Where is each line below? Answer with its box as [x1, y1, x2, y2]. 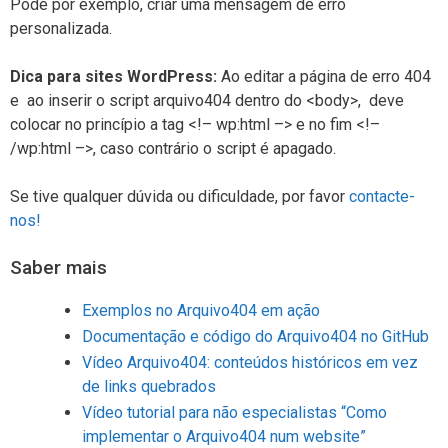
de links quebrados [82, 376, 216, 396]
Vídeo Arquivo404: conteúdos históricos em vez [82, 352, 418, 372]
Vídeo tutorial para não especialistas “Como [82, 402, 387, 422]
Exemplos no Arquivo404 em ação [82, 300, 320, 320]
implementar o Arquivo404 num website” [82, 426, 366, 446]
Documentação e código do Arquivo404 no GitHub [82, 326, 429, 346]
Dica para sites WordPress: [10, 66, 217, 86]
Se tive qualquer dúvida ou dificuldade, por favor [10, 186, 349, 206]
